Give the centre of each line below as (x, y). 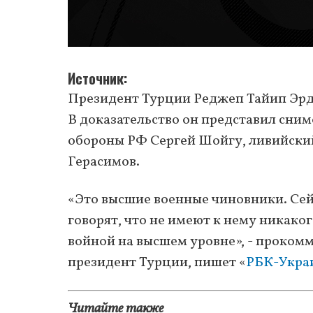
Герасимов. (104, 162)
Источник (96, 78)
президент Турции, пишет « (157, 262)
